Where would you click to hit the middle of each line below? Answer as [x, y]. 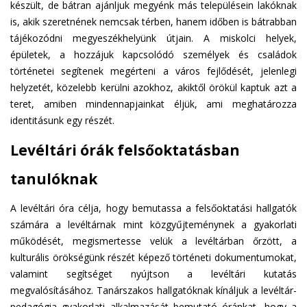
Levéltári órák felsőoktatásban [125, 150]
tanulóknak [54, 179]
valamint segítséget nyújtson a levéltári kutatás [153, 273]
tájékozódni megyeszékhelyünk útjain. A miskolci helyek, [153, 38]
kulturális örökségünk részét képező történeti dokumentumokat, [153, 257]
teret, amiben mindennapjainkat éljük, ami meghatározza [153, 103]
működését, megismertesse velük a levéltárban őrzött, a [153, 241]
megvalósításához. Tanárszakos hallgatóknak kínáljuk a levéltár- [153, 290]
